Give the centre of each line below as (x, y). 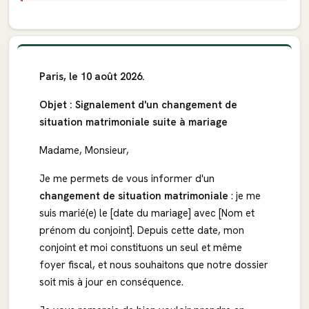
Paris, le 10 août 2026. (92, 77)
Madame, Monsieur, (84, 150)
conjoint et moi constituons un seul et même (141, 248)
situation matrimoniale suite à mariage (133, 122)
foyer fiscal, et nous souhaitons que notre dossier (154, 265)
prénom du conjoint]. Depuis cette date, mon (142, 230)
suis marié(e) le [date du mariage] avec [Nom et (147, 213)
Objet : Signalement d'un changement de (138, 105)
